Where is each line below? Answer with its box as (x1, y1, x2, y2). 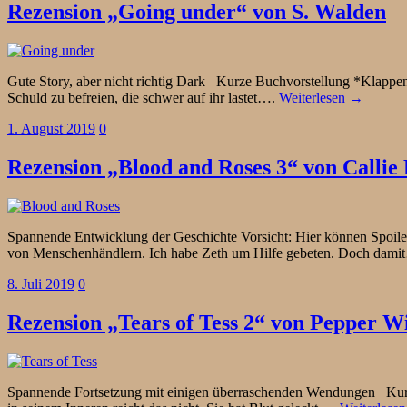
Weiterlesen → (279, 89, 363, 105)
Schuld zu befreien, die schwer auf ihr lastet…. (7, 89, 279, 105)
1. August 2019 (7, 120, 95, 136)
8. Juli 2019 (7, 275, 74, 292)
